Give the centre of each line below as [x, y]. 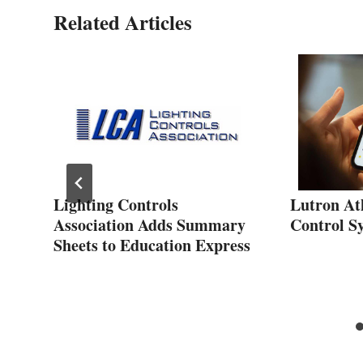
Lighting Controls [116, 204]
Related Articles [123, 22]
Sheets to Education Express [152, 245]
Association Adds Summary [149, 224]
